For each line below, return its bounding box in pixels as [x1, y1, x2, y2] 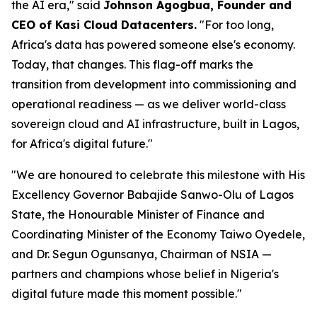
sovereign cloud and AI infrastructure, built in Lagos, [11, 117, 299, 131]
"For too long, [197, 18, 274, 32]
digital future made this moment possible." [11, 287, 242, 301]
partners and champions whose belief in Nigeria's [11, 267, 279, 281]
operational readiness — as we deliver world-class [11, 97, 286, 111]
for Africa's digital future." [11, 137, 153, 151]
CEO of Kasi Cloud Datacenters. [11, 18, 197, 32]
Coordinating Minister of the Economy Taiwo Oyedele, [11, 227, 305, 241]
